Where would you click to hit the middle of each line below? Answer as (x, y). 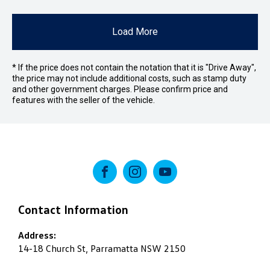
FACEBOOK (127, 185)
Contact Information (73, 209)
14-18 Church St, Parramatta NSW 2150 (102, 248)
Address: (37, 235)
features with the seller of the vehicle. (83, 100)
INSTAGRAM (160, 185)
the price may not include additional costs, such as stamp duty (129, 78)
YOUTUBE (185, 185)
